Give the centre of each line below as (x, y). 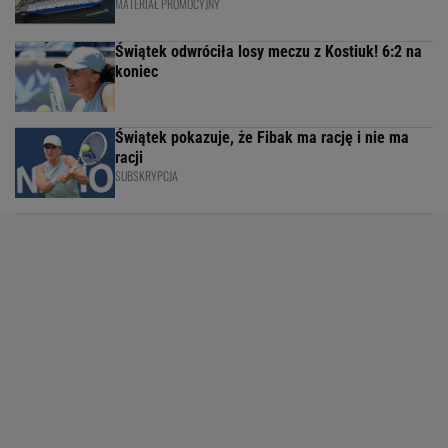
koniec (136, 72)
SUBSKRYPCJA (146, 176)
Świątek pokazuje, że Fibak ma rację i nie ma (262, 138)
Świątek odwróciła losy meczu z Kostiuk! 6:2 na (268, 52)
